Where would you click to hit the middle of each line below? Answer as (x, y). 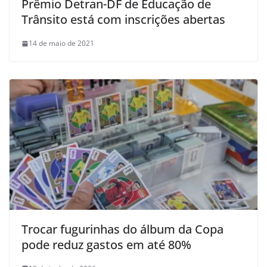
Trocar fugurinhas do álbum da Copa (122, 229)
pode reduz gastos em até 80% (106, 244)
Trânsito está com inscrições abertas (123, 20)
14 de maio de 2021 (61, 44)
